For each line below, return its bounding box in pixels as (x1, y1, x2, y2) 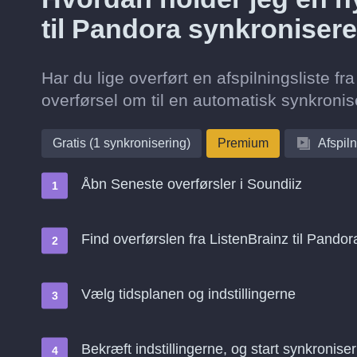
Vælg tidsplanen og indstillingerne (81, 286, 296, 302)
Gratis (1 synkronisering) (53, 136, 190, 150)
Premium (218, 136, 269, 150)
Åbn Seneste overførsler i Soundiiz (81, 176, 302, 192)
